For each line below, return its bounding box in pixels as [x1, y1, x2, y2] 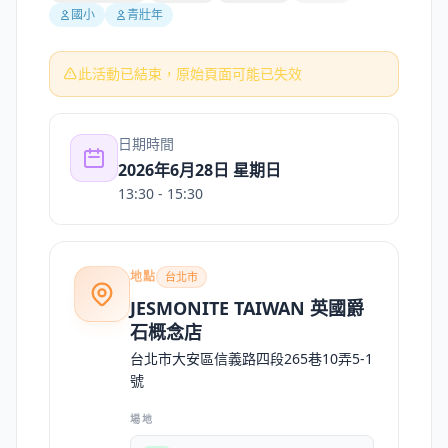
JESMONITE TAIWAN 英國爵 [130, 296, 364, 320]
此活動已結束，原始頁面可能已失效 [78, 64, 302, 83]
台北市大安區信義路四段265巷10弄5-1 [130, 349, 373, 368]
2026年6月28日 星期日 [118, 159, 281, 181]
